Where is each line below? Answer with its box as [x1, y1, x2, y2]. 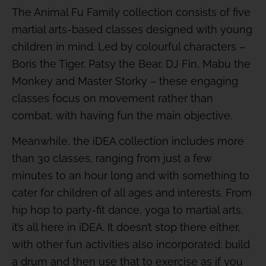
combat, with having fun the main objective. [12, 109, 232, 122]
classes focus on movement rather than [12, 91, 213, 104]
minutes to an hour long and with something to [12, 169, 249, 182]
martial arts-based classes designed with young [12, 23, 252, 36]
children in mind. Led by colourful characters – [12, 40, 245, 53]
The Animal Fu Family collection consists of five [12, 5, 251, 18]
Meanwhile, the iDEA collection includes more [12, 135, 244, 148]
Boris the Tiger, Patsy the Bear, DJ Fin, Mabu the [12, 57, 251, 70]
